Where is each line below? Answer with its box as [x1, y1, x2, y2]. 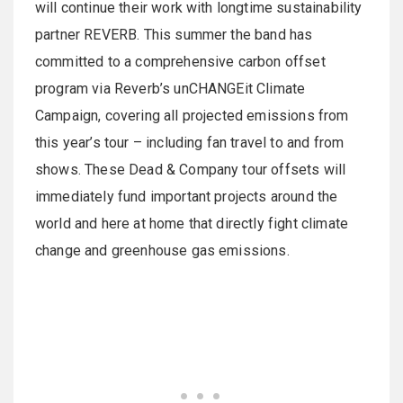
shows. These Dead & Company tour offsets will [35, 161, 346, 179]
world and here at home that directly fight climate [35, 215, 349, 233]
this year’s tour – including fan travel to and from [35, 134, 345, 152]
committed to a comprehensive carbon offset [35, 53, 326, 71]
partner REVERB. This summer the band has [35, 26, 313, 44]
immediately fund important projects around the [35, 188, 338, 206]
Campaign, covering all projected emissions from [35, 107, 349, 125]
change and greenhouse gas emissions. [35, 242, 290, 260]
